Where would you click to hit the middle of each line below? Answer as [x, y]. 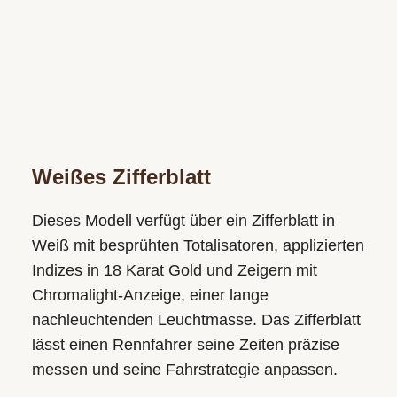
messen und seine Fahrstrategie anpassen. [184, 370]
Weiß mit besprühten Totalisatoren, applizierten [198, 246]
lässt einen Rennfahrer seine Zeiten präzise [185, 345]
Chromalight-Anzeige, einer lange [150, 296]
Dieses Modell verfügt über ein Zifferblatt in [183, 221]
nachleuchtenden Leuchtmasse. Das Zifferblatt [196, 320]
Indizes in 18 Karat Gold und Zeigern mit [174, 271]
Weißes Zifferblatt [121, 177]
